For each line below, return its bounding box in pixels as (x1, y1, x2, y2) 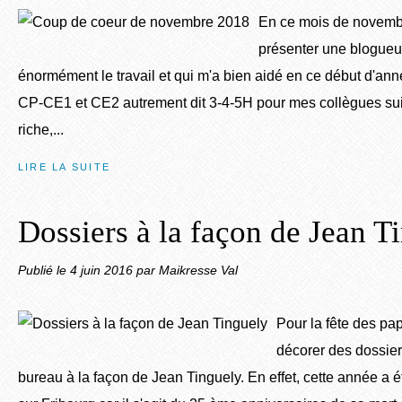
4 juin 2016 (70, 263, 136, 277)
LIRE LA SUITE (18, 162, 111, 172)
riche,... (18, 122, 64, 137)
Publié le (18, 263, 70, 277)
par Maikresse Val (136, 263, 238, 277)
